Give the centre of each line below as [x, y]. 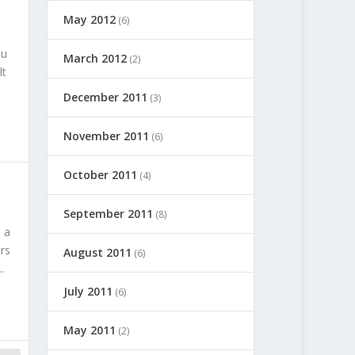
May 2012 [90, 19]
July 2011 [88, 291]
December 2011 [106, 97]
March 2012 [95, 58]
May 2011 [90, 330]
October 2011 [101, 174]
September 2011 [109, 213]
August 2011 [98, 252]
